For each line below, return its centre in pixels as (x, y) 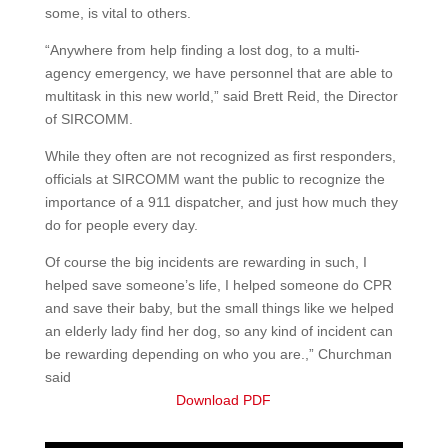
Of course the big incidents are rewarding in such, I (205, 262)
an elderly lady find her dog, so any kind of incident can (218, 331)
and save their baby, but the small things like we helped (219, 308)
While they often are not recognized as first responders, (220, 156)
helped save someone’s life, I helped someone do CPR (218, 285)
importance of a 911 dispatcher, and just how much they (221, 202)
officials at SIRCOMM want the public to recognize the (214, 179)
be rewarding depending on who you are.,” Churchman (218, 354)
